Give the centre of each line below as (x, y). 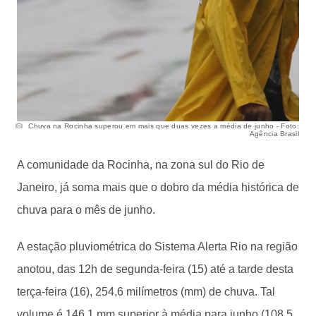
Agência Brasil (274, 133)
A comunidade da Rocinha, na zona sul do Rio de (141, 164)
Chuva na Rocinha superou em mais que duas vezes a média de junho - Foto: (163, 126)
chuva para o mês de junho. (86, 209)
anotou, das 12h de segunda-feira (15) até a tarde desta (155, 269)
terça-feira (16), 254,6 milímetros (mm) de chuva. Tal (146, 291)
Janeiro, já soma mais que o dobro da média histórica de (158, 187)
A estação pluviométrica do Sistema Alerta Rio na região (157, 246)
